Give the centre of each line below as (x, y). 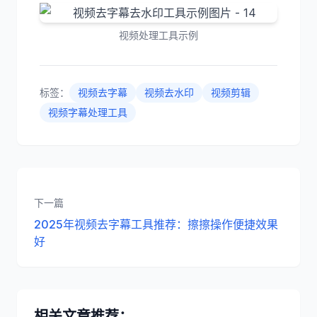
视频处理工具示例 (158, 35)
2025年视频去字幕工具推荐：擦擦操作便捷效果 (156, 224)
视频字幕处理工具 (88, 112)
